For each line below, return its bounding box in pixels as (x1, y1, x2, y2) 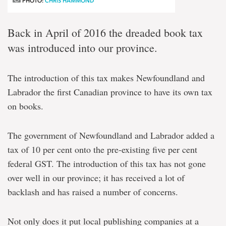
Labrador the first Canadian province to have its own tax (8, 86, 212, 98)
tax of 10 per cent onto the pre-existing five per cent (8, 143, 197, 156)
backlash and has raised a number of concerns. (8, 186, 178, 198)
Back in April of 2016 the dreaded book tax (8, 25, 203, 40)
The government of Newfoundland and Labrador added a (8, 129, 214, 142)
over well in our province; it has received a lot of (8, 172, 185, 184)
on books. (8, 100, 43, 112)
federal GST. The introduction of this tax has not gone (8, 157, 206, 170)
